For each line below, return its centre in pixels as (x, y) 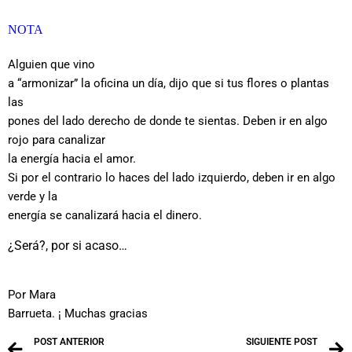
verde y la (33, 197)
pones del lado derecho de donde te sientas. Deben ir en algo (168, 121)
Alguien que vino (51, 65)
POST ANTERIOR (69, 341)
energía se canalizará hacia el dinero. (106, 216)
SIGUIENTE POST (282, 341)
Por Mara (32, 295)
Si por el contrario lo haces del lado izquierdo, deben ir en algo (172, 178)
